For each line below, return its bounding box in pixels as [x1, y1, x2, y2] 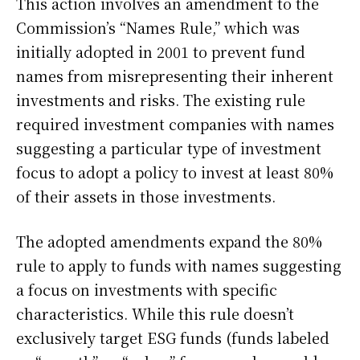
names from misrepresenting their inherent [16, 65, 333, 87]
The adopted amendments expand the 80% [16, 231, 322, 252]
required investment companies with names [16, 113, 334, 135]
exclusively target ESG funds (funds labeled [16, 327, 329, 349]
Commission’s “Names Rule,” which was [16, 17, 300, 39]
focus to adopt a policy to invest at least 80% [16, 162, 333, 183]
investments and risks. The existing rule [16, 89, 305, 111]
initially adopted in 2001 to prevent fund [16, 41, 305, 63]
